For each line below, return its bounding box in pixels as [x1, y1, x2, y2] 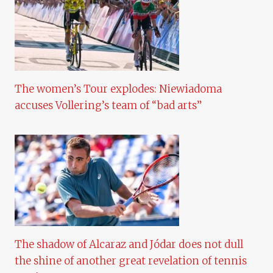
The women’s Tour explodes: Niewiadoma [15, 82, 222, 96]
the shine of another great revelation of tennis [15, 254, 247, 268]
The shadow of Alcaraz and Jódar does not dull [15, 238, 243, 252]
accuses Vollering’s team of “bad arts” [15, 99, 202, 113]
